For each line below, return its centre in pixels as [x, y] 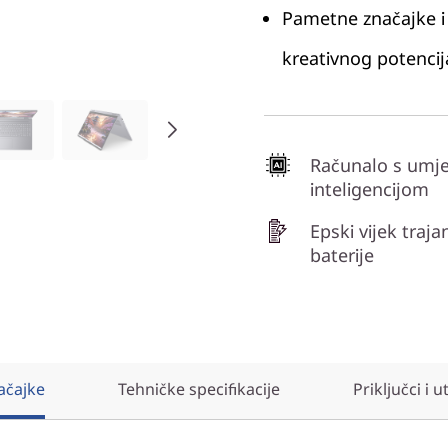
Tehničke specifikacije [199, 389]
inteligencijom [369, 189]
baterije [342, 255]
